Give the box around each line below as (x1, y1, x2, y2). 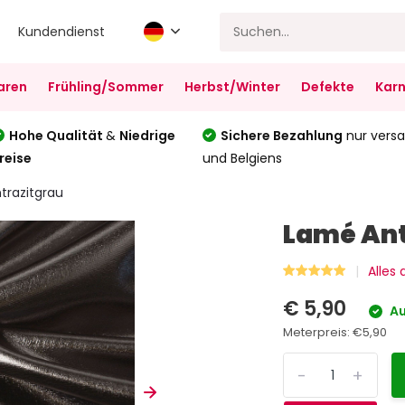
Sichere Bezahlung (220, 127, 343, 145)
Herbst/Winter (184, 78, 280, 96)
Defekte (300, 78, 354, 96)
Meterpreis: (283, 324, 353, 341)
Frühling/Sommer (47, 78, 164, 96)
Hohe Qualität (9, 127, 107, 145)
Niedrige (119, 127, 176, 145)
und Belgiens (202, 149, 282, 167)
